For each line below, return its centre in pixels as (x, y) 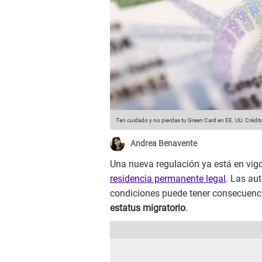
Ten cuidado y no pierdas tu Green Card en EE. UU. (180, 120)
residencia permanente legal (168, 179)
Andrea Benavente (164, 144)
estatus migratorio (148, 208)
